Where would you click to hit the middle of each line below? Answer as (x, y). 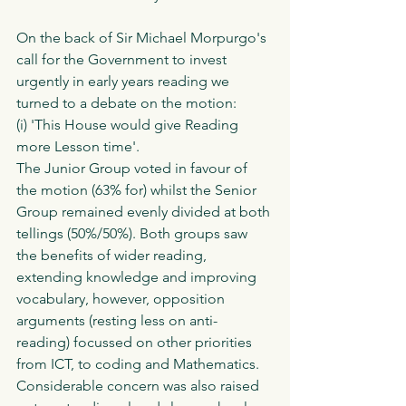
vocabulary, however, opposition (122, 298)
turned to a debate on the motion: (126, 102)
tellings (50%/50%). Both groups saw (134, 233)
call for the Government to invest (123, 59)
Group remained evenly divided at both (145, 211)
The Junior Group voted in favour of (134, 168)
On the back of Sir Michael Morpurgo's (143, 37)
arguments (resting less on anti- (117, 320)
